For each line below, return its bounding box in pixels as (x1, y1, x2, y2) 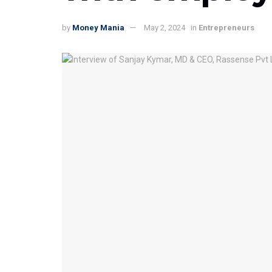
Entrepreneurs (199, 23, 254, 33)
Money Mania (72, 23, 124, 33)
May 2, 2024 (144, 23, 185, 33)
